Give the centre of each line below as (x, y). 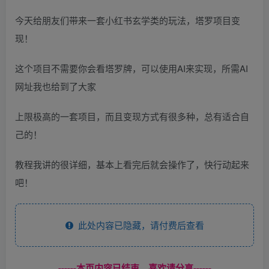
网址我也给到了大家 (56, 86)
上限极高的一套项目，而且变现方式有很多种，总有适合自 (132, 116)
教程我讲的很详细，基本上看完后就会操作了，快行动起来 (132, 164)
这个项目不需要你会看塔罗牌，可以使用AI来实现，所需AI (131, 68)
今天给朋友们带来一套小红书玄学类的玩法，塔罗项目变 (128, 20)
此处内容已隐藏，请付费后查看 (138, 225)
